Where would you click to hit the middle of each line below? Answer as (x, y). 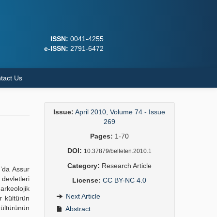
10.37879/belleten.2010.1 (117, 151)
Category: (83, 166)
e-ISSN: (56, 48)
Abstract (77, 209)
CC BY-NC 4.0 (125, 180)
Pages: (101, 136)
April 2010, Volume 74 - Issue (120, 112)
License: (87, 180)
